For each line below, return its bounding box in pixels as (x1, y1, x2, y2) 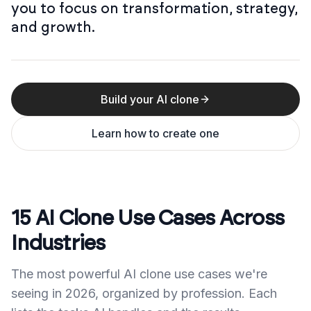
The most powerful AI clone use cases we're (11, 267, 267, 281)
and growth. (11, 21, 95, 35)
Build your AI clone (101, 92, 199, 106)
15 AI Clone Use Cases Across (11, 208, 284, 229)
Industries (11, 233, 106, 254)
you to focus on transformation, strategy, (11, 2, 298, 16)
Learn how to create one (92, 126, 219, 140)
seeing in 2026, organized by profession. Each (11, 286, 277, 301)
